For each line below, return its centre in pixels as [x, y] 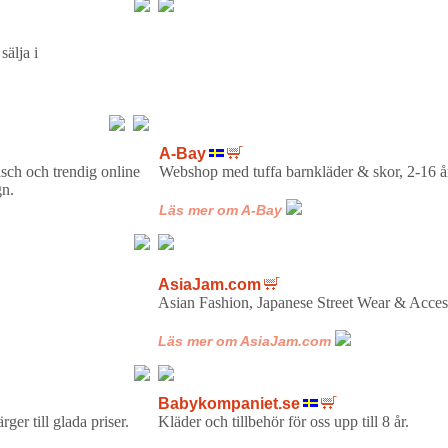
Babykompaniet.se [228, 403]
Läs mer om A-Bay [220, 209]
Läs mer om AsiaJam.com [244, 340]
